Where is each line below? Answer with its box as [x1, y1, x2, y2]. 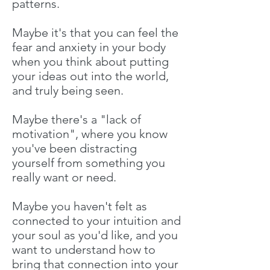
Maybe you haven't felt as [12, 199, 147, 213]
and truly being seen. [12, 83, 124, 98]
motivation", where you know [12, 127, 168, 141]
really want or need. [12, 170, 119, 184]
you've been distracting [12, 141, 137, 155]
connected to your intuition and [12, 213, 181, 228]
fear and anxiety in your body [12, 40, 166, 54]
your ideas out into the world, [12, 69, 169, 83]
